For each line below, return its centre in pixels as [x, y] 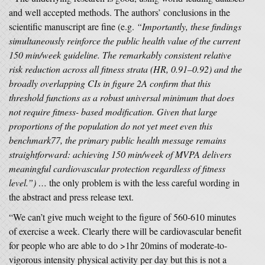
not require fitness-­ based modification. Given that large [113, 112]
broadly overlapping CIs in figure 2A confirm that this [110, 83]
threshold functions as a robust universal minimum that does [122, 97]
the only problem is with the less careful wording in [143, 182]
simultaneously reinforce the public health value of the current [125, 41]
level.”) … [28, 182]
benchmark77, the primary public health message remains [117, 140]
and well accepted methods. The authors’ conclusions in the [119, 12]
